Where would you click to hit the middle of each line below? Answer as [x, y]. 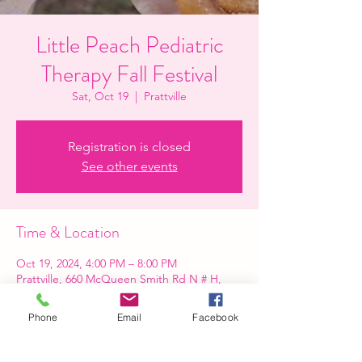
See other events [129, 166]
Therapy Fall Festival [129, 74]
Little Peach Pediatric [129, 45]
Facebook [215, 317]
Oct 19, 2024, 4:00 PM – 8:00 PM [97, 263]
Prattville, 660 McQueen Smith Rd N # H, [119, 279]
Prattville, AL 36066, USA [78, 294]
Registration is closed [129, 147]
